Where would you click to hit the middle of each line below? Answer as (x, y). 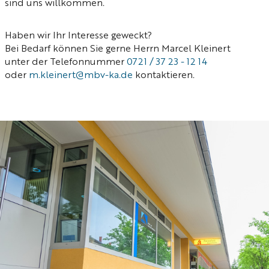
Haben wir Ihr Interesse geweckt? (78, 36)
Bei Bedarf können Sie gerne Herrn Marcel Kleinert (118, 49)
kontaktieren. (164, 76)
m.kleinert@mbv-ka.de (81, 76)
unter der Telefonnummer (66, 62)
